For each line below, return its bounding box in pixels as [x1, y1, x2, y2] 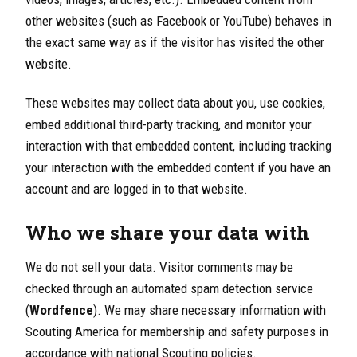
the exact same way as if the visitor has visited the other [25, 34, 324, 51]
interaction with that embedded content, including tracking [25, 138, 331, 155]
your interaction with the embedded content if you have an [25, 159, 331, 176]
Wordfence [29, 302, 93, 319]
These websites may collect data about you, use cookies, [25, 95, 325, 112]
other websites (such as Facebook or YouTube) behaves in [25, 13, 331, 29]
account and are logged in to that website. [25, 181, 248, 198]
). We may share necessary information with [93, 302, 326, 319]
